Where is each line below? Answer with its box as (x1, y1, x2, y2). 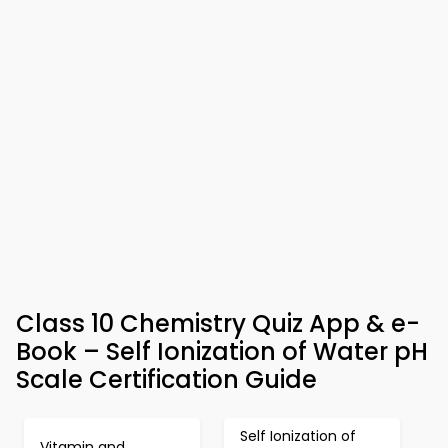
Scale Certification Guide (16, 363, 317, 396)
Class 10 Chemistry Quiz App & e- (16, 307, 420, 340)
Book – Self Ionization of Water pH (16, 335, 428, 368)
